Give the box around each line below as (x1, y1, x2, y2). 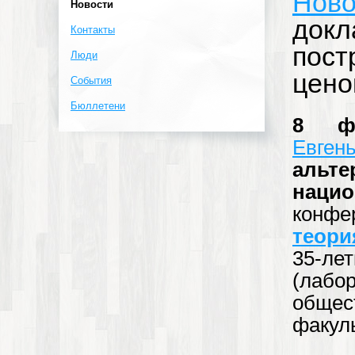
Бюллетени (71, 100, 125, 112)
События (71, 74, 112, 86)
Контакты (71, 24, 115, 36)
